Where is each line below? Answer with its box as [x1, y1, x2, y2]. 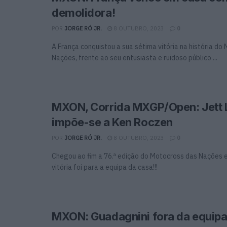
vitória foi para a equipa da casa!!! [52, 163, 158, 172]
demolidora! [52, 6, 116, 20]
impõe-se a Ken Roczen [52, 116, 173, 129]
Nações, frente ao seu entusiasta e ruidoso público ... [52, 53, 217, 63]
